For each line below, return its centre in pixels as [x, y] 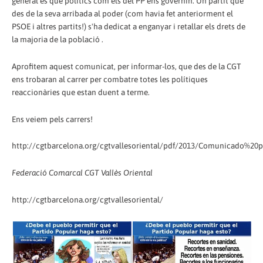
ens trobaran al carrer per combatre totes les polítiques [110, 79]
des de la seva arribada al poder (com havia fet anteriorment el [122, 13]
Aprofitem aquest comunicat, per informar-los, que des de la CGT [127, 66]
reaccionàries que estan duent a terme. [81, 92]
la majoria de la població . [58, 39]
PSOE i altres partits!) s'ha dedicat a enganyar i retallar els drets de [129, 26]
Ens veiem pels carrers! [52, 119]
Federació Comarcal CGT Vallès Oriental [82, 173]
